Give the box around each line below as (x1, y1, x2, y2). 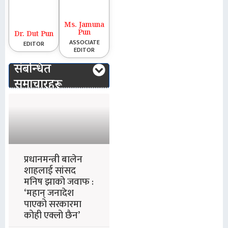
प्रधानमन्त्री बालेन (24, 152, 82, 168)
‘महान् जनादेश (24, 185, 74, 202)
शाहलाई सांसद (24, 163, 76, 179)
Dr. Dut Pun (14, 29, 54, 41)
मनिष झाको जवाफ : (24, 174, 94, 190)
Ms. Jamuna (64, 20, 105, 32)
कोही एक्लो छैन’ (24, 208, 80, 224)
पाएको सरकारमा (24, 196, 81, 213)
